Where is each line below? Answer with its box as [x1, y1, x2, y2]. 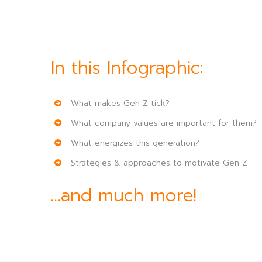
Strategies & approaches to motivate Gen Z [70, 157, 247, 170]
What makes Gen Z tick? [70, 97, 170, 110]
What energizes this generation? [70, 137, 199, 150]
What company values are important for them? [70, 117, 257, 130]
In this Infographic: [50, 54, 203, 82]
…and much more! [50, 181, 196, 209]
